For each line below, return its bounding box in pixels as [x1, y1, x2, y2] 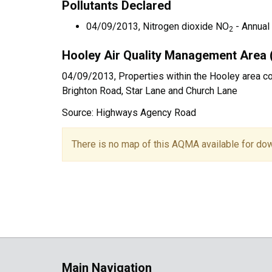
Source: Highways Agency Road [62, 107, 196, 118]
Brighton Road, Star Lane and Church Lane [62, 85, 237, 97]
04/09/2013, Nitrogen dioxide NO [86, 21, 229, 32]
